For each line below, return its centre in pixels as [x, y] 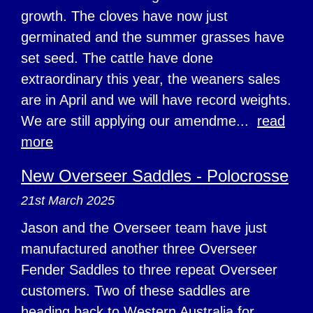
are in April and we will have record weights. [156, 100]
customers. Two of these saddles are [136, 290]
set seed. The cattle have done [117, 58]
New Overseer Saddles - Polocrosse [155, 175]
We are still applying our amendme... [139, 121]
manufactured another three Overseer [139, 248]
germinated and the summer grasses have [153, 37]
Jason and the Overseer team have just [144, 227]
